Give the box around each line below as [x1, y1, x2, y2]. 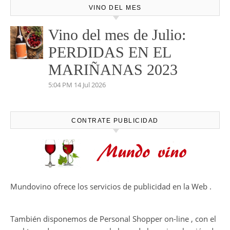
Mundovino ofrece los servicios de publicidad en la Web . [10, 181, 212, 191]
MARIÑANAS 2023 [48, 61, 178, 78]
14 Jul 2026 [74, 80, 106, 89]
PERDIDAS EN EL [48, 44, 171, 61]
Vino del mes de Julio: [48, 26, 186, 43]
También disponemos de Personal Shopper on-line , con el [10, 214, 216, 224]
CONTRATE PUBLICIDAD [71, 117, 159, 124]
